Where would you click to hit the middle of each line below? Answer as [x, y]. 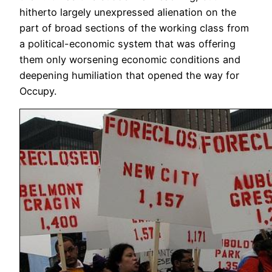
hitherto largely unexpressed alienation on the [128, 12]
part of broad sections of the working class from [134, 28]
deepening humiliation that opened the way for [129, 76]
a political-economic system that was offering [127, 44]
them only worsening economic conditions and [130, 60]
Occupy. [38, 91]
